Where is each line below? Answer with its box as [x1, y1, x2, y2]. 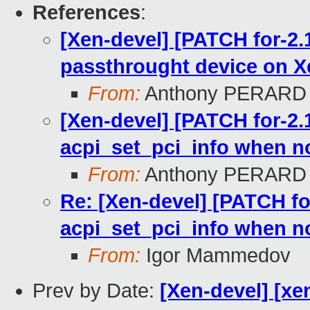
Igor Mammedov [140, 244, 291, 267]
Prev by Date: [33, 280, 160, 302]
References [33, 1, 140, 24]
